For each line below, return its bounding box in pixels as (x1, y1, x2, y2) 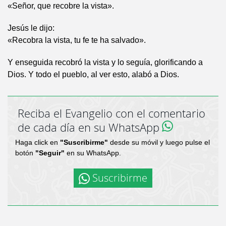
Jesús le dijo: (8, 24, 54, 33)
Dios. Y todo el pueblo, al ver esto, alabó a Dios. (8, 70, 179, 79)
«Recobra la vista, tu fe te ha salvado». (8, 36, 146, 45)
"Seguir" (35, 149, 65, 157)
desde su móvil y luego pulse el (108, 138, 210, 147)
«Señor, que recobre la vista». (8, 2, 114, 11)
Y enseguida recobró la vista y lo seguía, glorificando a (8, 58, 203, 67)
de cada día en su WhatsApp (18, 120, 159, 135)
